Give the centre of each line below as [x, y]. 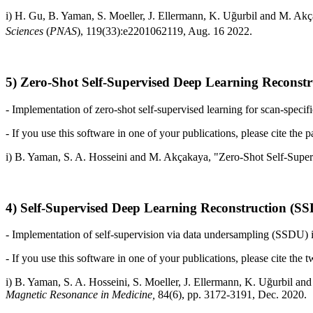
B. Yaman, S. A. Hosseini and [80, 156]
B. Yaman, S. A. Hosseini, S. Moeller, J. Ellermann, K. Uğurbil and [163, 282]
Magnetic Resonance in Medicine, [82, 295]
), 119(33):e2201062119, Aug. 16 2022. [165, 31]
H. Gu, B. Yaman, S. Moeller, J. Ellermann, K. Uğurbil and [145, 16]
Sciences [24, 31]
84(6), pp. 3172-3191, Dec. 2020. [232, 295]
